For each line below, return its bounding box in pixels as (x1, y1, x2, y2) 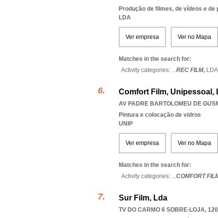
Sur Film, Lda (119, 194, 167, 202)
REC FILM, (176, 67, 206, 73)
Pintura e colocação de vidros (119, 111, 201, 118)
